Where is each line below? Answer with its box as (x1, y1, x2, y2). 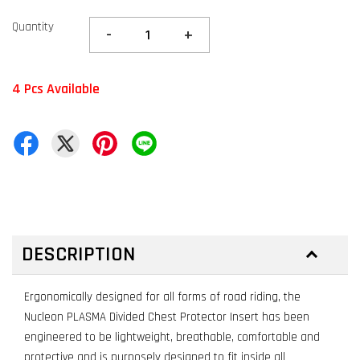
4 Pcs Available (12, 80, 100, 98)
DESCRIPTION (22, 241, 135, 268)
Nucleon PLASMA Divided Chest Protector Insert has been (24, 309, 309, 325)
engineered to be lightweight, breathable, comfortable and (24, 329, 320, 345)
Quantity (12, 19, 54, 35)
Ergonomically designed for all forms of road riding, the (24, 289, 301, 305)
